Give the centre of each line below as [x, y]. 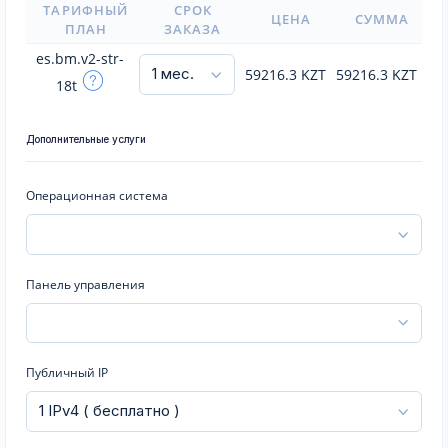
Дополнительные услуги [86, 139]
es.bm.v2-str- [80, 58]
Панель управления [85, 284]
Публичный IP [67, 372]
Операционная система [97, 195]
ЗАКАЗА [192, 29]
